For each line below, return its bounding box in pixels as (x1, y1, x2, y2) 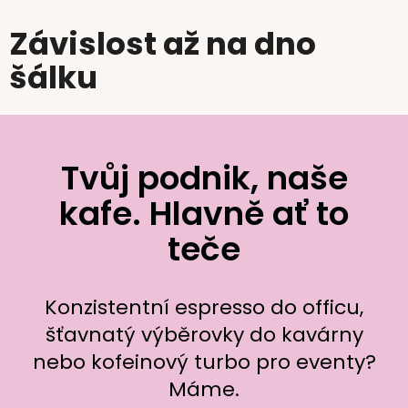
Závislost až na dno (9, 21, 316, 66)
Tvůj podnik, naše (60, 155, 348, 202)
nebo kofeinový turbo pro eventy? (32, 348, 376, 377)
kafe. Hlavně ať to (59, 190, 349, 238)
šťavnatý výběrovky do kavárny (45, 321, 363, 350)
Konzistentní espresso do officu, (45, 293, 363, 322)
